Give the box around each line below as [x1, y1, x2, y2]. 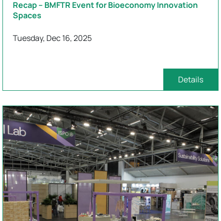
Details [178, 74, 203, 85]
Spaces [13, 10, 41, 21]
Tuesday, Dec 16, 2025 [13, 33, 92, 43]
